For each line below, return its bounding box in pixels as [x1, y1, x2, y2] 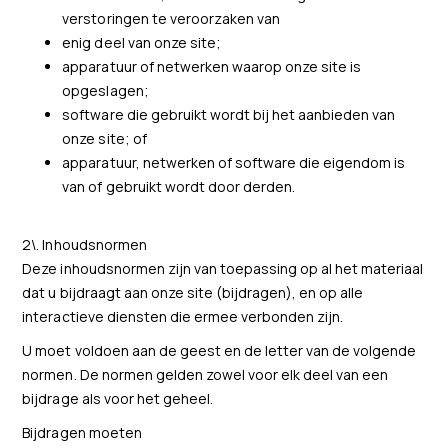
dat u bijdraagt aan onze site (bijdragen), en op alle [22, 283, 364, 302]
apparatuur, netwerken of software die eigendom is [62, 153, 406, 172]
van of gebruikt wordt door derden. [62, 177, 295, 196]
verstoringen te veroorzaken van [62, 9, 280, 28]
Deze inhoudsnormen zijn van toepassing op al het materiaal [22, 259, 424, 278]
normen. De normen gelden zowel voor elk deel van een [22, 365, 389, 384]
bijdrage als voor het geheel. [22, 389, 213, 408]
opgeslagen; [62, 81, 149, 100]
